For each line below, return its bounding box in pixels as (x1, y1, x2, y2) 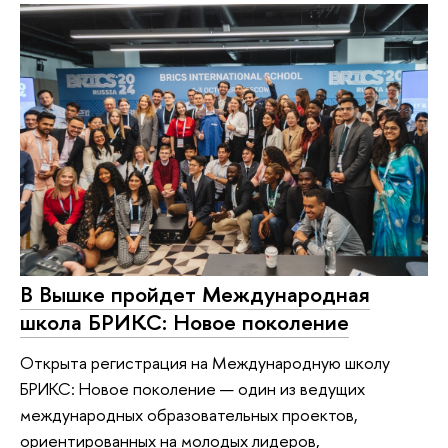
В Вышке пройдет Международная (20, 279, 370, 310)
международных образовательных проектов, (20, 403, 358, 426)
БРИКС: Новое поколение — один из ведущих (20, 377, 365, 400)
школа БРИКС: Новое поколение (20, 307, 349, 338)
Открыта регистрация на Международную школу (20, 351, 390, 374)
